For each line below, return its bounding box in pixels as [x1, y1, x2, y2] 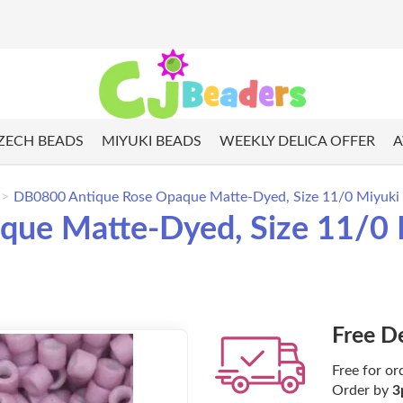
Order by [332, 383, 392, 399]
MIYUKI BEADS [101, 134, 201, 149]
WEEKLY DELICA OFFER [219, 134, 375, 149]
